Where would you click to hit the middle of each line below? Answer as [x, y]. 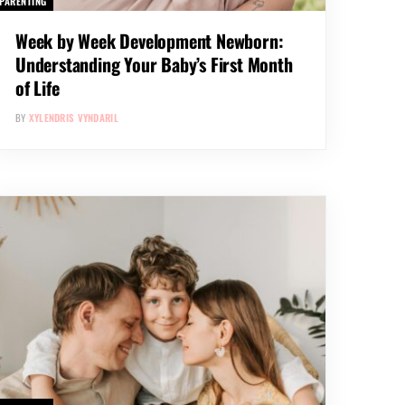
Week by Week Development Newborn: [150, 41]
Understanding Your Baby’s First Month [154, 65]
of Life [38, 88]
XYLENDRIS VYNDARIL [73, 118]
